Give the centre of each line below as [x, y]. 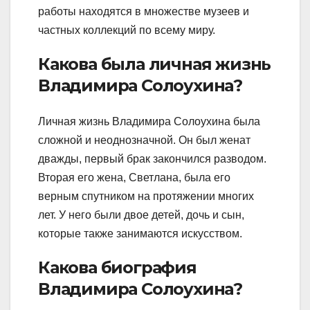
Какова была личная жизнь [155, 64]
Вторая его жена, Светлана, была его [134, 177]
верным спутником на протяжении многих [146, 196]
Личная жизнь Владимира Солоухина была [149, 121]
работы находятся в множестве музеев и [144, 12]
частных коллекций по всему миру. [127, 30]
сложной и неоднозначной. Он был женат [144, 140]
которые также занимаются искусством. [140, 233]
